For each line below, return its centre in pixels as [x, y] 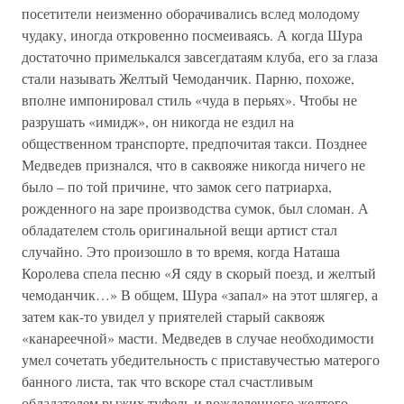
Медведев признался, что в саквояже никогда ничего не [193, 165]
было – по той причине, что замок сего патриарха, [177, 186]
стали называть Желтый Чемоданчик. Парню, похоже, [188, 78]
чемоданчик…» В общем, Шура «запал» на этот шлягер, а [200, 294]
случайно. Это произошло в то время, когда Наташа [181, 251]
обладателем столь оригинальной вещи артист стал [179, 230]
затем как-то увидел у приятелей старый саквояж [173, 316]
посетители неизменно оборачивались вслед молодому [191, 13]
